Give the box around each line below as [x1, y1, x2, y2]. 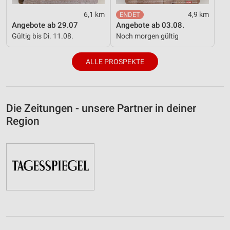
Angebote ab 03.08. [116, 21, 184, 30]
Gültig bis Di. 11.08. [12, 32, 73, 41]
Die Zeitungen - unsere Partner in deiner [6, 102, 196, 115]
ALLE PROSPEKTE [86, 57, 144, 66]
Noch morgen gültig [116, 32, 179, 41]
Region [6, 115, 40, 128]
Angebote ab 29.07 [12, 21, 78, 30]
